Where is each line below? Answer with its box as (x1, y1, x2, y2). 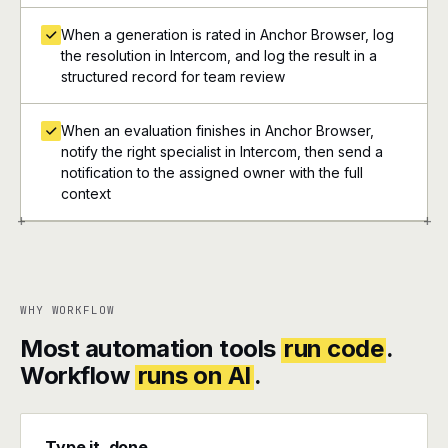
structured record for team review (61, 68, 285, 85)
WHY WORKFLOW (20, 303, 115, 317)
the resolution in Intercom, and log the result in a (61, 47, 377, 64)
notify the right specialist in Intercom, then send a (61, 143, 383, 160)
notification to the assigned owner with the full (61, 164, 363, 181)
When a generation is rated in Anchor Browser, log (61, 26, 394, 43)
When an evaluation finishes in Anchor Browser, (61, 122, 374, 139)
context (61, 185, 111, 202)
